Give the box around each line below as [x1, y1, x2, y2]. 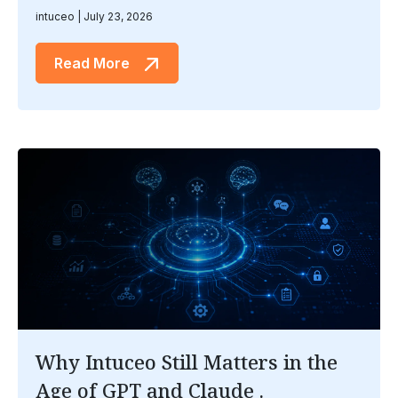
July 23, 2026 [81, 10, 153, 23]
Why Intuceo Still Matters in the [36, 348, 338, 375]
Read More [54, 54, 133, 72]
